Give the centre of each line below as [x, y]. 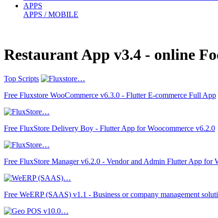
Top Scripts [21, 78]
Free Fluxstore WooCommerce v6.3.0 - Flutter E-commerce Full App [110, 95]
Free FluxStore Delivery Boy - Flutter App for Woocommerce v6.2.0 [109, 128]
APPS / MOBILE [51, 14]
